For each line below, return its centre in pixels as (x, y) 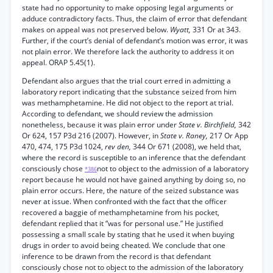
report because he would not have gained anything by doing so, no (134, 179)
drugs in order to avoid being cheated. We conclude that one (124, 245)
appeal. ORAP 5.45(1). (58, 62)
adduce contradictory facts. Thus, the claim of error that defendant (134, 19)
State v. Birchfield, (208, 125)
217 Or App (229, 136)
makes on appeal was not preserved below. (96, 30)
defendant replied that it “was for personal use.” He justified (122, 223)
